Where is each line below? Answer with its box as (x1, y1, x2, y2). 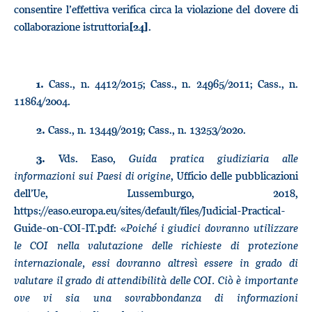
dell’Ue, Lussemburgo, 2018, (14, 186, 298, 200)
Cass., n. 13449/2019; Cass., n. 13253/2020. (45, 123, 246, 136)
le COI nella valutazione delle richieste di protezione (14, 238, 298, 252)
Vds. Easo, (45, 151, 129, 165)
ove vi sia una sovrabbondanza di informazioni (14, 290, 298, 304)
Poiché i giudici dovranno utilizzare (125, 221, 299, 235)
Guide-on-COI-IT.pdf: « (14, 221, 126, 235)
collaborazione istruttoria (14, 19, 129, 33)
